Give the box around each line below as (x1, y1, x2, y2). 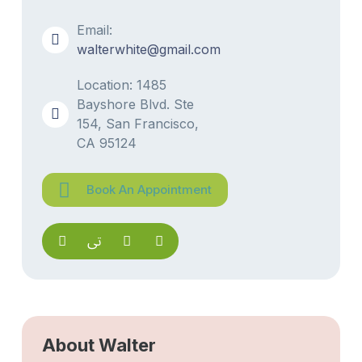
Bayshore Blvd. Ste (77, 96, 194, 112)
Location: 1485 (77, 77, 166, 93)
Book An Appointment (86, 182, 212, 197)
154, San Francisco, (77, 116, 199, 132)
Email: (77, 22, 112, 38)
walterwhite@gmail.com (77, 41, 221, 57)
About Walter (42, 335, 156, 356)
